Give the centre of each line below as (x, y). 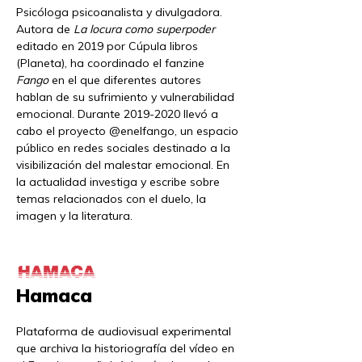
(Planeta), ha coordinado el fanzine (110, 63)
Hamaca (54, 296)
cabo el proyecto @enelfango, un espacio (127, 130)
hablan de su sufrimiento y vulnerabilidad (125, 97)
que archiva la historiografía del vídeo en (125, 349)
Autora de (45, 29)
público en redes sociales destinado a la (123, 147)
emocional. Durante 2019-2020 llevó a (117, 114)
